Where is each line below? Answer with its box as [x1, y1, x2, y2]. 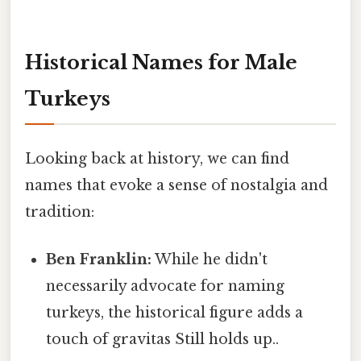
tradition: [25, 202, 94, 221]
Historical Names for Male [25, 50, 297, 74]
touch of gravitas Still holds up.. [46, 330, 280, 349]
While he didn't [151, 251, 268, 269]
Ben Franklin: [46, 251, 152, 269]
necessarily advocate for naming [46, 277, 285, 296]
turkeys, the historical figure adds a [46, 304, 304, 322]
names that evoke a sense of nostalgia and [25, 176, 328, 194]
